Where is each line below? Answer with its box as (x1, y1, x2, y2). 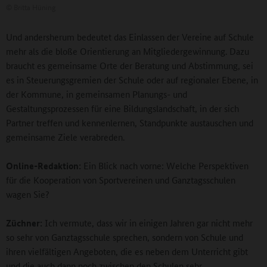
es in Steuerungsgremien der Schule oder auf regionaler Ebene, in (6, 73, 258, 86)
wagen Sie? (6, 187, 49, 200)
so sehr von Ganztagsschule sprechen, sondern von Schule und (6, 230, 243, 243)
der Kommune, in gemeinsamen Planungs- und (6, 87, 187, 100)
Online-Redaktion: (6, 159, 81, 172)
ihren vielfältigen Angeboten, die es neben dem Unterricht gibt (6, 244, 248, 257)
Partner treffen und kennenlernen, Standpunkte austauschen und (6, 116, 253, 129)
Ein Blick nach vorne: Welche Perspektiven (81, 159, 249, 172)
